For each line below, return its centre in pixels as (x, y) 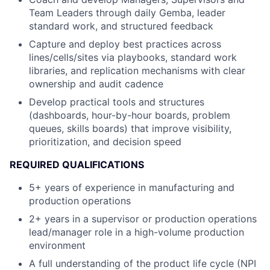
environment (57, 245)
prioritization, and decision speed (105, 142)
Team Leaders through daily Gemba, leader (127, 13)
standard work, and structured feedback (121, 26)
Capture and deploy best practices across (125, 44)
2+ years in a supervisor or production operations (143, 219)
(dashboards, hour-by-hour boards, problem (130, 115)
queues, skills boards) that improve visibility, (130, 128)
